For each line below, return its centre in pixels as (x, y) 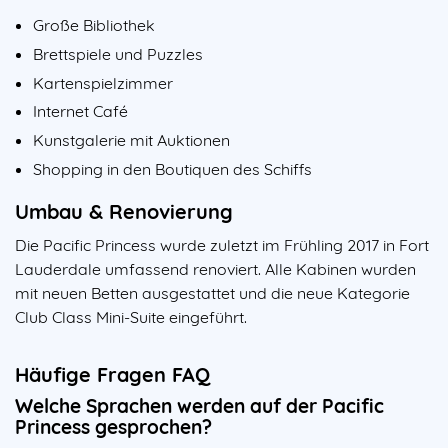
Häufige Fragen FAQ (115, 375)
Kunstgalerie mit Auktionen (131, 140)
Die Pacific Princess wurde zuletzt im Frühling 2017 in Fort (222, 245)
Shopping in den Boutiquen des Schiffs (172, 169)
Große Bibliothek (94, 25)
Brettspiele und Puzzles (118, 53)
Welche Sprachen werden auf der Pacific (199, 406)
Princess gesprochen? (113, 427)
